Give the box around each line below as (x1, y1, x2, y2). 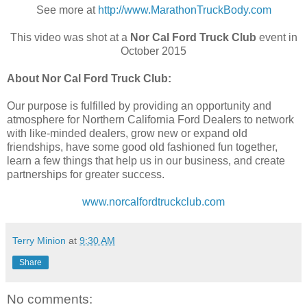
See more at (36, 3, 98, 16)
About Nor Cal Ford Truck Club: (7, 72, 171, 84)
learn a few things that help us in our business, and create (7, 154, 285, 167)
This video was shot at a (10, 31, 130, 43)
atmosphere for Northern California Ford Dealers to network (7, 113, 294, 125)
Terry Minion (12, 234, 66, 246)
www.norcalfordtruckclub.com (82, 195, 225, 208)
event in (256, 31, 297, 43)
